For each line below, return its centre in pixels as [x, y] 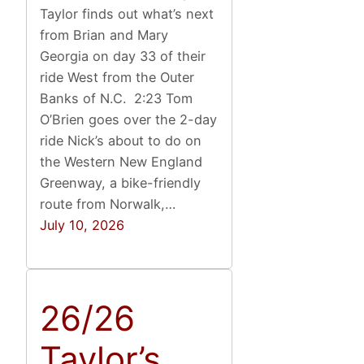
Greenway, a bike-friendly [121, 182]
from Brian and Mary [104, 35]
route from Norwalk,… [108, 204]
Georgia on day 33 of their [123, 56]
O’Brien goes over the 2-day [129, 119]
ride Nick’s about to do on [121, 140]
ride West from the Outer [117, 77]
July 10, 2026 [82, 225]
